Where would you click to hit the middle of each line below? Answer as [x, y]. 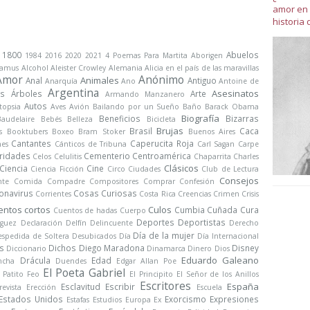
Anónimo [162, 80]
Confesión [197, 181]
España [243, 286]
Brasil [140, 131]
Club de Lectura [230, 169]
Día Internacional [228, 236]
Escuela [209, 287]
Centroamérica [162, 156]
